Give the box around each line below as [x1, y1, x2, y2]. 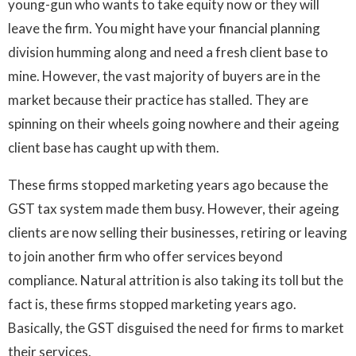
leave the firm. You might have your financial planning [8, 20, 320, 37]
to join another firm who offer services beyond [8, 248, 283, 265]
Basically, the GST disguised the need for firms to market [8, 319, 344, 337]
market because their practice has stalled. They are [8, 91, 308, 109]
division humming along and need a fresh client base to [8, 44, 328, 61]
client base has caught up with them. [8, 139, 219, 157]
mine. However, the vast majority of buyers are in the [8, 68, 320, 85]
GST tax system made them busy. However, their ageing [8, 200, 339, 218]
